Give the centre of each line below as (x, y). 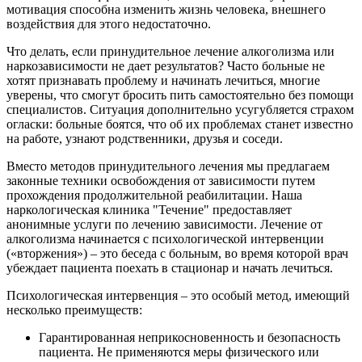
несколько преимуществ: (74, 310)
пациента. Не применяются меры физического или (179, 352)
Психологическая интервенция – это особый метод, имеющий (178, 296)
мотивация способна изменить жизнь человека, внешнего (166, 10)
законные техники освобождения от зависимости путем (161, 181)
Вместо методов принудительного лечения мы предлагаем (168, 166)
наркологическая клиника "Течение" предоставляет (149, 210)
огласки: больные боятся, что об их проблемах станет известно (180, 124)
